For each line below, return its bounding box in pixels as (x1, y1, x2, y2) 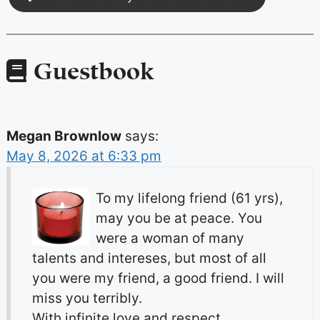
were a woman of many (95, 230, 244, 247)
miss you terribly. (31, 290, 142, 307)
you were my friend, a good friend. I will (31, 270, 284, 287)
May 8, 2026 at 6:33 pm (6, 148, 161, 165)
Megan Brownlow (6, 128, 121, 145)
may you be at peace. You (95, 210, 262, 227)
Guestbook (26, 61, 154, 74)
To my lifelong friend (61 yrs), (95, 190, 283, 207)
